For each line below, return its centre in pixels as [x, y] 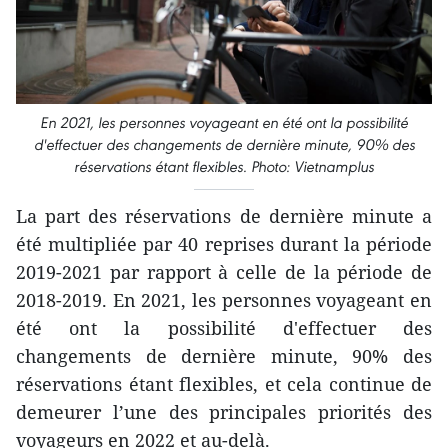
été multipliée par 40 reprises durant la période [224, 244]
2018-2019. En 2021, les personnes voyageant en [224, 300]
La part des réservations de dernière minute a [224, 216]
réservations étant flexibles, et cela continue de [224, 384]
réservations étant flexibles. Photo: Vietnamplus [224, 167]
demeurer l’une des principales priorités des [224, 412]
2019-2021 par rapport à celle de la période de [224, 272]
